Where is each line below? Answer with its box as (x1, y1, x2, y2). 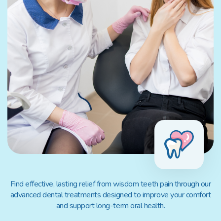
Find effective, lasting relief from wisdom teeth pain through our (10, 178, 211, 189)
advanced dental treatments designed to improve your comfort (10, 189, 211, 200)
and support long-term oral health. (56, 200, 165, 211)
